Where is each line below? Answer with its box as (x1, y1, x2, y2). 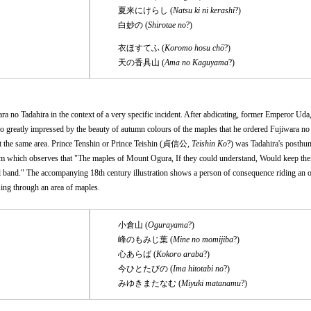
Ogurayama (148, 219, 188, 230)
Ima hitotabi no (173, 263, 224, 274)
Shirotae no (148, 19, 186, 30)
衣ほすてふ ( (118, 42, 165, 53)
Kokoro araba (156, 249, 203, 259)
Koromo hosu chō (165, 42, 224, 53)
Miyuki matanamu (181, 278, 241, 288)
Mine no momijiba (173, 234, 233, 244)
